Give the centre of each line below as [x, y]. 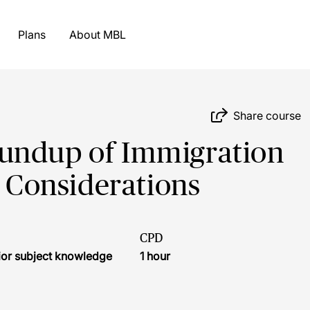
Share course [267, 115]
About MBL [114, 35]
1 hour [155, 256]
